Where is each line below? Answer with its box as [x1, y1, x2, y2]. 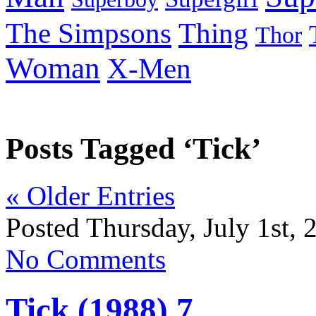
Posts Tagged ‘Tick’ [6, 132, 261, 166]
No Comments [6, 244, 166, 275]
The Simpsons [6, 18, 171, 50]
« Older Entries [6, 181, 175, 212]
